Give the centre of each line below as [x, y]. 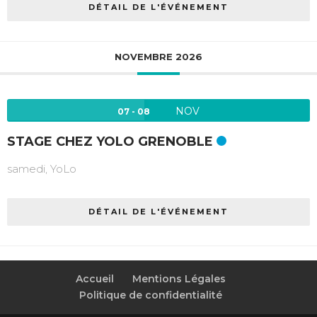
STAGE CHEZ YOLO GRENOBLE [110, 142]
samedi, [29, 169]
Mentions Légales [179, 279]
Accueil [94, 279]
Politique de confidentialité [150, 295]
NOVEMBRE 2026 [158, 57]
